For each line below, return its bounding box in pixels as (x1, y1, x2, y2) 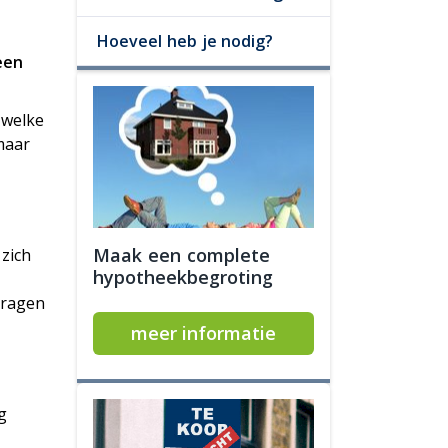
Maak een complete (93, 243, 270, 267)
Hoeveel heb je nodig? (97, 30, 274, 52)
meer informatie (130, 321, 277, 345)
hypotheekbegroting (93, 265, 273, 289)
